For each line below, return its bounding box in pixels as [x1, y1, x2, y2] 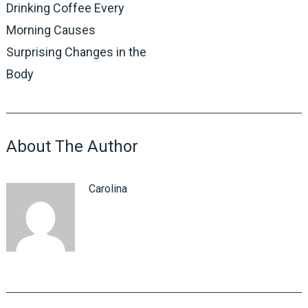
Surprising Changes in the [5, 45, 146, 60]
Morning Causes [5, 23, 96, 38]
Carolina [88, 182, 127, 196]
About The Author [5, 137, 138, 157]
